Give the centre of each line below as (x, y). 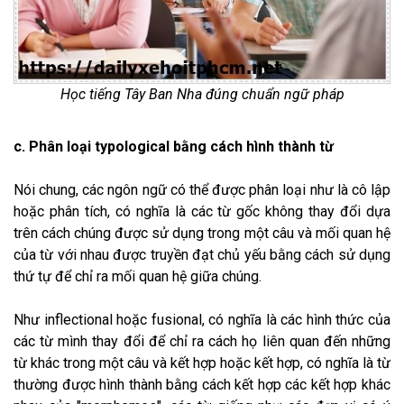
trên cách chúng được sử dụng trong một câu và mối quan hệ (202, 233)
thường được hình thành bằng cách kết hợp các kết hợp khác (202, 384)
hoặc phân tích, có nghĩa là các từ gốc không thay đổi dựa (202, 211)
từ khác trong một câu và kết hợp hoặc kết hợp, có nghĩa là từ (202, 363)
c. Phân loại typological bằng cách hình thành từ (174, 146)
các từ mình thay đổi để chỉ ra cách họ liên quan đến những (202, 341)
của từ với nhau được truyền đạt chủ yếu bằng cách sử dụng (202, 254)
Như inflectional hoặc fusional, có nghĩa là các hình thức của (202, 319)
